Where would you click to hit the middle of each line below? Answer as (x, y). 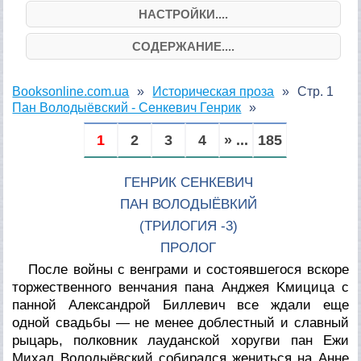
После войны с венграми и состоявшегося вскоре (189, 269)
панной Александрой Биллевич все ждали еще (180, 305)
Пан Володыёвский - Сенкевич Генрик (127, 107)
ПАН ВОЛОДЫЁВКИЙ (188, 204)
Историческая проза (214, 91)
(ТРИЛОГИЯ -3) (188, 226)
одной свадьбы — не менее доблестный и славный (180, 322)
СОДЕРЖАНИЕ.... (183, 46)
